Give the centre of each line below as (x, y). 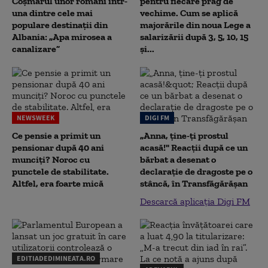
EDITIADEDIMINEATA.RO (56, 258)
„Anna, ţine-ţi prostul (184, 135)
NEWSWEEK (36, 118)
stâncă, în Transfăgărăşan (194, 183)
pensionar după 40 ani (58, 147)
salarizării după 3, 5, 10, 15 (194, 37)
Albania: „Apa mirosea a (62, 37)
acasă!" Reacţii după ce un (194, 147)
